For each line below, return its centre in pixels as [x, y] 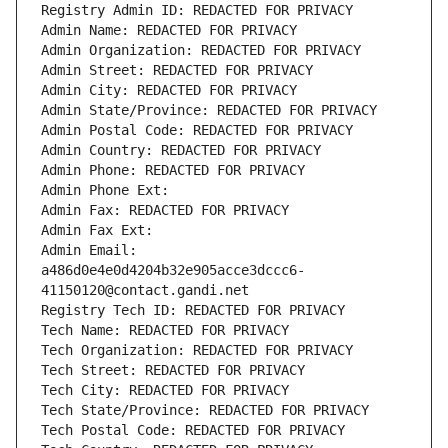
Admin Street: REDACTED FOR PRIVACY [177, 70]
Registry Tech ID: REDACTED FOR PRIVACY [193, 310]
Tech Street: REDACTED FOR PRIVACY [173, 370]
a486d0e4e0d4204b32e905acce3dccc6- [173, 270]
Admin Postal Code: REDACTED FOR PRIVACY [197, 130]
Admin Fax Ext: [97, 230]
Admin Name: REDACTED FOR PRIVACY [169, 30]
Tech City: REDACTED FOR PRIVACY [165, 390]
